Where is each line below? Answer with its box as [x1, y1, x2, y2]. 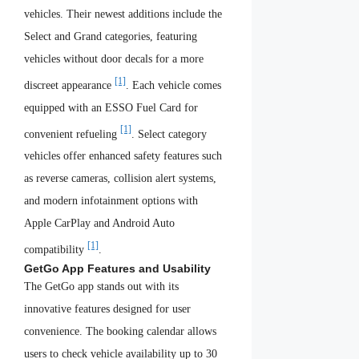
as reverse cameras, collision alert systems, [24, 172, 216, 185]
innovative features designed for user [24, 303, 191, 316]
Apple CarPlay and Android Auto [24, 217, 175, 230]
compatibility [24, 244, 87, 256]
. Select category [131, 127, 207, 140]
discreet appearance [24, 79, 115, 91]
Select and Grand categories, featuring [24, 30, 197, 43]
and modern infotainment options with [24, 195, 198, 208]
